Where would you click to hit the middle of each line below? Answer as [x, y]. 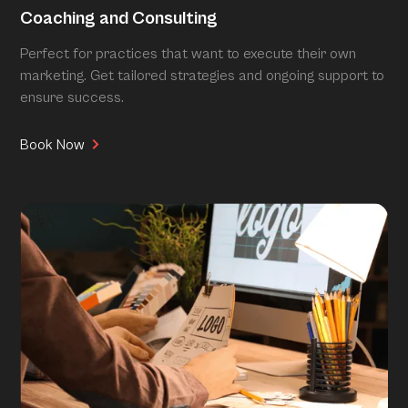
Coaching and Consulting [119, 19]
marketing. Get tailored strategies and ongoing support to [203, 76]
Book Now [53, 145]
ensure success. [72, 98]
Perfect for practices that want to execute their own [189, 54]
